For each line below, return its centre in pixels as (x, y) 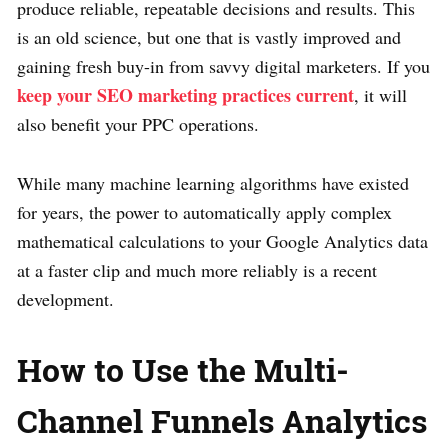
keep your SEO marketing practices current (185, 94)
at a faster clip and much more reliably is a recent (197, 269)
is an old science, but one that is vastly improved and (209, 36)
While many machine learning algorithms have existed (213, 182)
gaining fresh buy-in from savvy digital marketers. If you (223, 65)
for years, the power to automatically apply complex (204, 211)
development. (65, 298)
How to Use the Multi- (183, 369)
